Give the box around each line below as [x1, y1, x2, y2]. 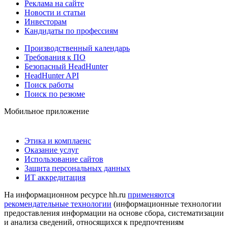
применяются [128, 190, 175, 199]
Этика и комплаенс [24, 136, 91, 145]
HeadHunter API [24, 71, 79, 80]
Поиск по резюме [24, 89, 85, 98]
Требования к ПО [24, 52, 85, 62]
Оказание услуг [24, 145, 79, 154]
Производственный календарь [24, 43, 130, 52]
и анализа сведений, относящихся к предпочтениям [4, 217, 184, 226]
